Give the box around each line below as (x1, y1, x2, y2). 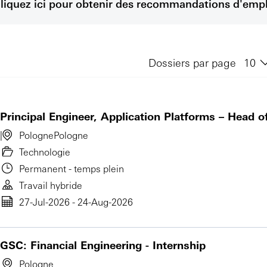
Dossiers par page (148, 55, 239, 69)
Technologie (19, 145, 70, 158)
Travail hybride (19, 179, 82, 191)
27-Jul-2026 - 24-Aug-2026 (19, 195, 133, 208)
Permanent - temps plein (19, 162, 124, 175)
